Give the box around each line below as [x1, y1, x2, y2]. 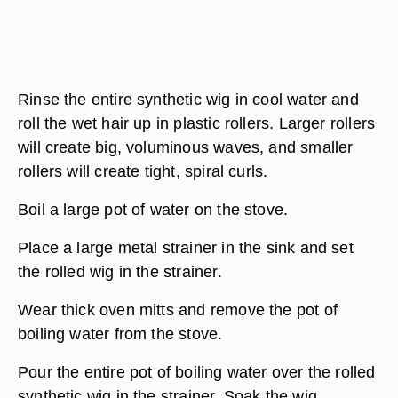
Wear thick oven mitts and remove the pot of [18, 300, 338, 319]
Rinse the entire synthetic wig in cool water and [18, 90, 359, 108]
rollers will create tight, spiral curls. [18, 162, 268, 180]
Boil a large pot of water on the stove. [18, 200, 289, 219]
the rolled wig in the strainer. [18, 262, 222, 281]
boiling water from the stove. [18, 324, 223, 343]
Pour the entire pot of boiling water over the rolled [18, 362, 376, 381]
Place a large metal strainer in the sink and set [18, 238, 354, 257]
